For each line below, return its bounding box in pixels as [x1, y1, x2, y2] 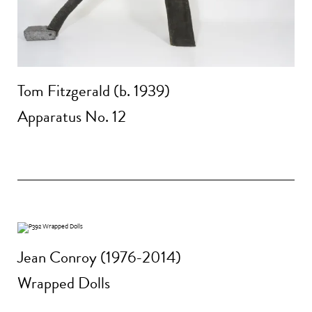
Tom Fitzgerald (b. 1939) [17, 78, 170, 102]
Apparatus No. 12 [17, 104, 126, 129]
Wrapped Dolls [17, 271, 110, 295]
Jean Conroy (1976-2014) [17, 244, 181, 269]
